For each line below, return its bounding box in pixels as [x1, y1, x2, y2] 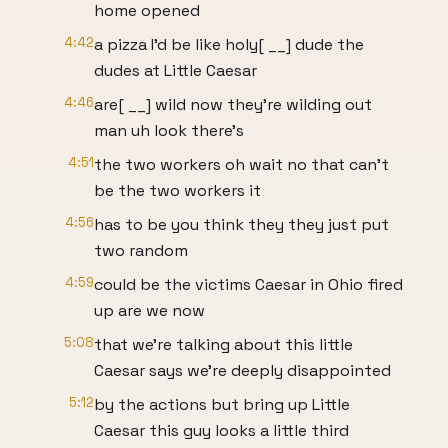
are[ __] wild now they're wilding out [94, 94, 372, 115]
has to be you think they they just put [94, 214, 389, 235]
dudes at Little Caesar [94, 60, 257, 81]
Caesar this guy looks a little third [94, 420, 349, 441]
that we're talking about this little [94, 334, 353, 355]
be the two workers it [94, 180, 261, 201]
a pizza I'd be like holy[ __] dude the [94, 34, 364, 55]
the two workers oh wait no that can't [94, 154, 389, 175]
